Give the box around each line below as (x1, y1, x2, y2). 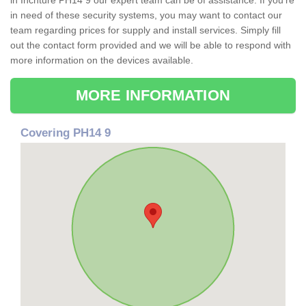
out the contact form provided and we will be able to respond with (10, 40, 291, 51)
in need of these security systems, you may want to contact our (10, 10, 282, 21)
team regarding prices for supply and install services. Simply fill (10, 25, 281, 36)
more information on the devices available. (10, 55, 193, 66)
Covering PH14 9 (20, 126, 111, 140)
